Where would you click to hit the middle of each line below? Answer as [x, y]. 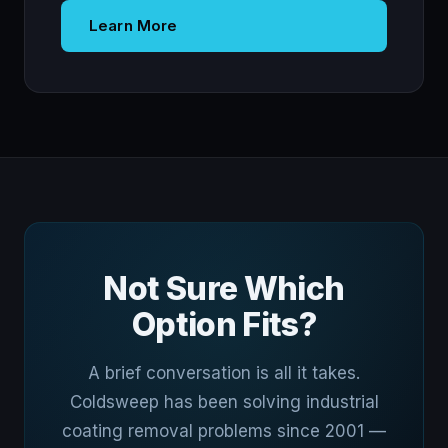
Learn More [133, 26]
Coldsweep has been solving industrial [224, 402]
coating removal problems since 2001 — [224, 431]
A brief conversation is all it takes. [224, 373]
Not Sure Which [224, 289]
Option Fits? [224, 325]
